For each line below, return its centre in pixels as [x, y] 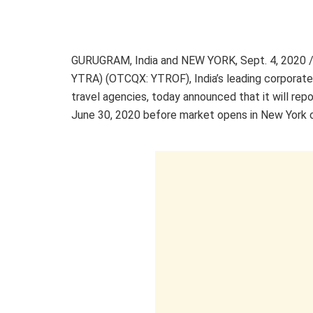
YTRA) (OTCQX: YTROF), [133, 78]
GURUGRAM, [103, 60]
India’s [209, 78]
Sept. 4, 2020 [273, 60]
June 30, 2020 [106, 115]
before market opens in [201, 115]
